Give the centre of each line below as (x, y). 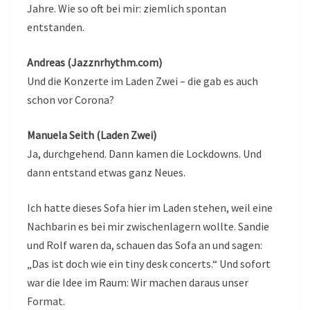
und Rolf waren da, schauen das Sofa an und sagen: (145, 245)
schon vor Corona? (71, 99)
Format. (46, 301)
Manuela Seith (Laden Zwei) (92, 135)
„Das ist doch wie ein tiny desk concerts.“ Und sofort (149, 263)
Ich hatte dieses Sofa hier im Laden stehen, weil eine (150, 207)
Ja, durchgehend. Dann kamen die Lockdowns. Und (144, 153)
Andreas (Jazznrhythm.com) (94, 62)
